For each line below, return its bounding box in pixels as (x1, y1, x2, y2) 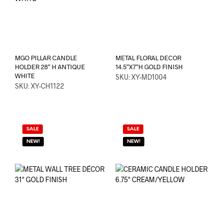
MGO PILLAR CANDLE (15, 54, 77, 62)
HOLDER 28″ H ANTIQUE (15, 63, 85, 71)
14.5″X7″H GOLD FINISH (115, 63, 183, 71)
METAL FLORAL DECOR (115, 54, 181, 62)
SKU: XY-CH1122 (15, 82, 64, 91)
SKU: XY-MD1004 (115, 73, 167, 82)
